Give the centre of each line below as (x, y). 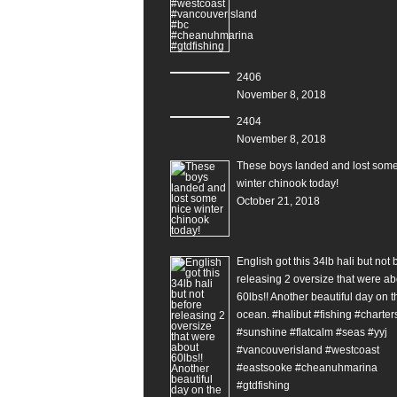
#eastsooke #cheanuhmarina (307, 367)
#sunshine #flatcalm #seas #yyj (312, 332)
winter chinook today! (288, 183)
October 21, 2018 (278, 201)
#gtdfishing (263, 385)
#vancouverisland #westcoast (308, 350)
